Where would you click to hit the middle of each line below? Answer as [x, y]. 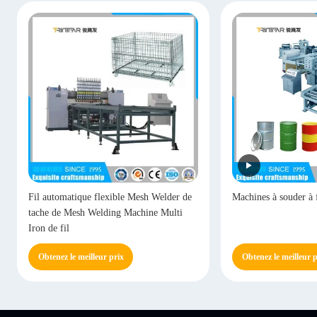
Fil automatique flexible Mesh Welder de [110, 197]
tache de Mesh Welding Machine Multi [105, 213]
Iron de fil [49, 228]
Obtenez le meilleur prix [81, 257]
